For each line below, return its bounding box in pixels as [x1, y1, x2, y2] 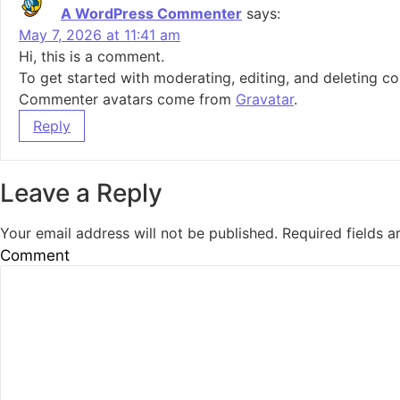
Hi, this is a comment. [19, 47, 164, 65]
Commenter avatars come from [19, 90, 236, 108]
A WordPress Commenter [61, 4, 242, 22]
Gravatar [236, 90, 294, 108]
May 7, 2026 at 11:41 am [19, 26, 180, 44]
